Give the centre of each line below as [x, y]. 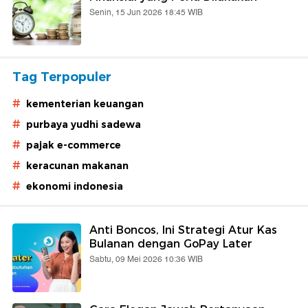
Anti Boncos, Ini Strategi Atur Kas [183, 230]
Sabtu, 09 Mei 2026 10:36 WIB [146, 260]
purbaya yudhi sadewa [84, 124]
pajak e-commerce [74, 145]
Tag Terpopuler [62, 77]
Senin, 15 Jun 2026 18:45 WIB [146, 13]
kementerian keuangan [85, 104]
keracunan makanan [77, 166]
